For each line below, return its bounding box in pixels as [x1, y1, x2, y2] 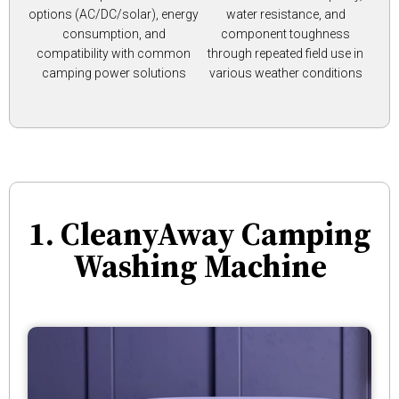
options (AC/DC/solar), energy [28, 6, 199, 21]
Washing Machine [72, 243, 327, 288]
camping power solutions [41, 65, 186, 80]
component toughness [221, 26, 350, 41]
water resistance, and [225, 6, 346, 21]
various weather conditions [208, 65, 362, 80]
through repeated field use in [208, 45, 363, 61]
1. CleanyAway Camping [28, 211, 371, 256]
